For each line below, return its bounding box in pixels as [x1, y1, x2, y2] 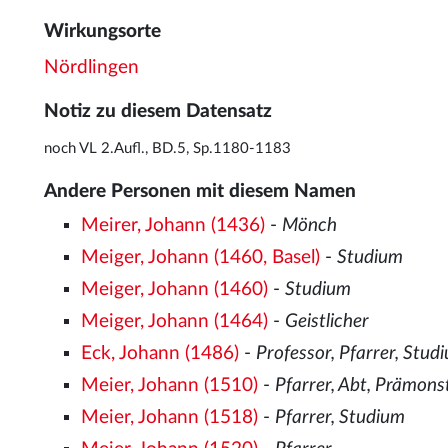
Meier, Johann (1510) [81, 375, 259, 395]
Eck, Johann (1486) [81, 343, 240, 363]
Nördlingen [44, 58, 139, 77]
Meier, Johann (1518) [81, 407, 259, 427]
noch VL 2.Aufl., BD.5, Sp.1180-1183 [44, 141, 291, 156]
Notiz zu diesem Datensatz [44, 102, 272, 121]
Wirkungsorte [44, 22, 161, 41]
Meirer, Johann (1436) [81, 216, 266, 235]
